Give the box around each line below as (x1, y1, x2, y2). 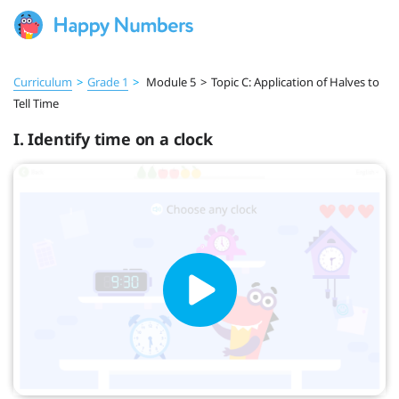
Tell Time (13, 95, 59, 111)
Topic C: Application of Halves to (211, 74, 379, 90)
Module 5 (143, 74, 196, 90)
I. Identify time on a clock (13, 128, 213, 151)
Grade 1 (87, 74, 128, 90)
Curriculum (13, 74, 72, 90)
